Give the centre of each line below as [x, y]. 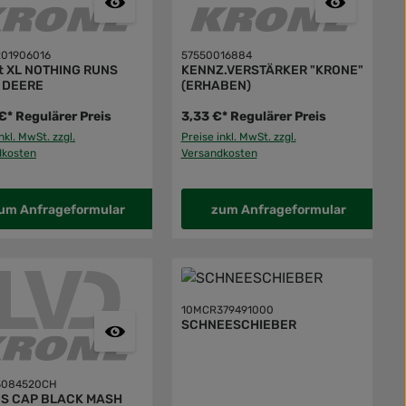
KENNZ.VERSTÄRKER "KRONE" [272, 71]
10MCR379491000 [227, 310]
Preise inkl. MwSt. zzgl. [238, 137]
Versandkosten [219, 154]
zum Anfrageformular [278, 210]
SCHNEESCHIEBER [238, 325]
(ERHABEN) [216, 86]
